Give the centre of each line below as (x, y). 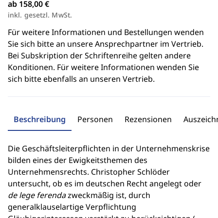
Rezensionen (148, 119)
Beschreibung (40, 119)
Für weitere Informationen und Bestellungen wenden (106, 32)
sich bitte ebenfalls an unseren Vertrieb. (81, 79)
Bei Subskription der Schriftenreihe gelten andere (99, 55)
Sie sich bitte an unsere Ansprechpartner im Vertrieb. (106, 44)
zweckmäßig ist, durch (108, 195)
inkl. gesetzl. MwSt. (40, 15)
